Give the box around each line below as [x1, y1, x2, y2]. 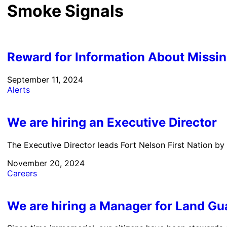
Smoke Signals [7, 1, 124, 21]
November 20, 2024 [7, 158, 85, 168]
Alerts [7, 84, 30, 95]
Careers [7, 168, 37, 178]
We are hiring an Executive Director [7, 115, 217, 130]
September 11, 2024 [7, 74, 84, 85]
